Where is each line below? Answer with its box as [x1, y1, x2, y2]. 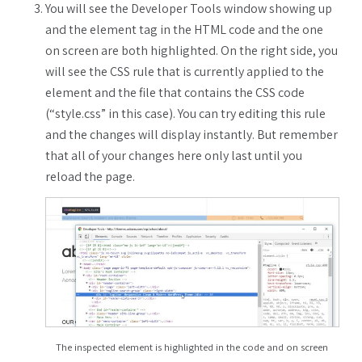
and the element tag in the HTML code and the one [45, 20, 323, 38]
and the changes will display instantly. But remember [45, 125, 338, 143]
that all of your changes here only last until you [45, 146, 302, 164]
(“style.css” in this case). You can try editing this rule [45, 104, 326, 122]
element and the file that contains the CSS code [45, 83, 305, 101]
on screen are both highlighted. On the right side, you [45, 41, 338, 59]
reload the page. [45, 167, 135, 185]
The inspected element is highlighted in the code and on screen [55, 339, 328, 354]
